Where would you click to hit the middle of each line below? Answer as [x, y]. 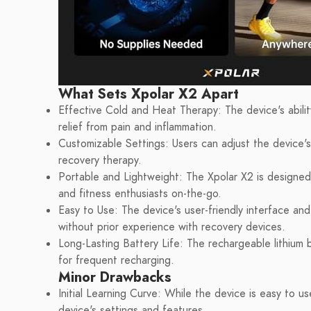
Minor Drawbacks [115, 277]
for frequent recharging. [116, 260]
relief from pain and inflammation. [137, 127]
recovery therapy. [100, 160]
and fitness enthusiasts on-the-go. [140, 194]
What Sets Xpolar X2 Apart [149, 94]
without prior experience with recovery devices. [172, 227]
